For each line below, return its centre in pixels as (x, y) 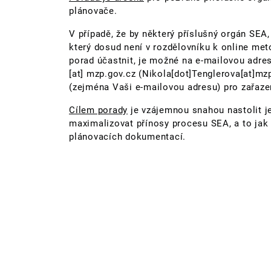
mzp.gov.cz (111, 74)
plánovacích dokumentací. (127, 137)
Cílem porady (98, 110)
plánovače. (95, 11)
